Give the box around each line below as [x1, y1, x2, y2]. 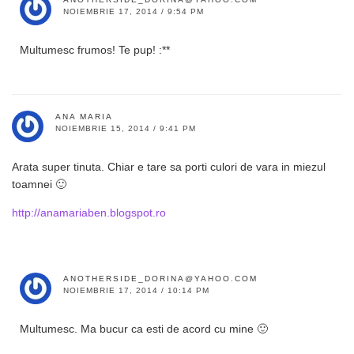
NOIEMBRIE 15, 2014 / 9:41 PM [55, 123, 196, 133]
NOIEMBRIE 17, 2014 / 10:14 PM [63, 285, 209, 295]
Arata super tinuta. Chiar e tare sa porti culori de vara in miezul [12, 160, 326, 173]
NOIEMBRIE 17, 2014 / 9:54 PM [63, 6, 204, 16]
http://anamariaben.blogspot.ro [12, 205, 166, 219]
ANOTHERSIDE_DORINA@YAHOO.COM [63, 273, 258, 283]
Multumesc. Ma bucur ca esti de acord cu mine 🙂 [20, 322, 268, 335]
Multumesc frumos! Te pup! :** [20, 43, 170, 56]
